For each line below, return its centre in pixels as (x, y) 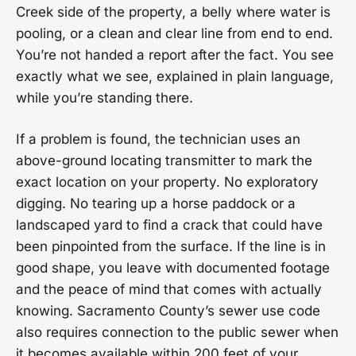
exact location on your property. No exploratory (167, 182)
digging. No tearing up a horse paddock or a (156, 203)
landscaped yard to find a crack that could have (169, 224)
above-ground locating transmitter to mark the (164, 160)
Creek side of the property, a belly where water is (173, 12)
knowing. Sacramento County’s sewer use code (168, 310)
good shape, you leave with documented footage (173, 267)
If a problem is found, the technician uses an (158, 139)
